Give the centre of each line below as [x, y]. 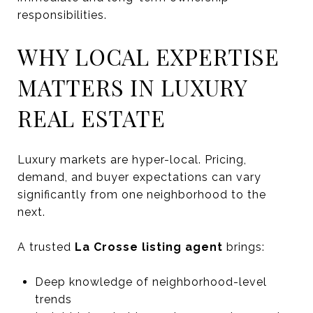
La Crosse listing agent [149, 247]
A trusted [46, 247]
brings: [244, 247]
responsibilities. [62, 15]
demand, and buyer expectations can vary [139, 177]
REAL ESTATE [92, 117]
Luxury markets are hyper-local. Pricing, [132, 159]
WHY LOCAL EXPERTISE [148, 56]
